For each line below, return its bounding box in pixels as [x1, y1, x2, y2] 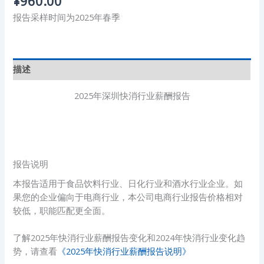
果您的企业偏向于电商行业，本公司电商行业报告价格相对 [13, 190, 243, 203]
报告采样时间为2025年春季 [13, 11, 121, 23]
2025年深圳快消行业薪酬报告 [74, 90, 190, 102]
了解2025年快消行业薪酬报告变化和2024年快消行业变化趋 [13, 232, 246, 244]
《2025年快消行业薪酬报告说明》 [57, 245, 192, 258]
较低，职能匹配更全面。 [13, 204, 111, 216]
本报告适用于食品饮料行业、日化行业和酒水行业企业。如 [13, 177, 243, 189]
